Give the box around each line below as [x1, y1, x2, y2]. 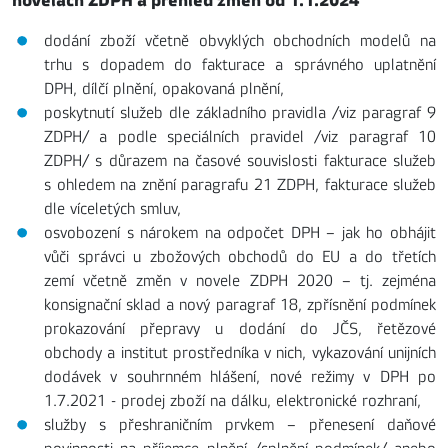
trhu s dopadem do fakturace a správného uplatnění [44, 55, 436, 74]
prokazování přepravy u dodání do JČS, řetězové [44, 319, 436, 338]
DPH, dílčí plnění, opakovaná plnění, [44, 79, 284, 98]
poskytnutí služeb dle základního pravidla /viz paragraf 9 [44, 103, 436, 122]
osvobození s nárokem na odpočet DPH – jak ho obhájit [44, 223, 436, 242]
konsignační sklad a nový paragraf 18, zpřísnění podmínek [44, 295, 436, 314]
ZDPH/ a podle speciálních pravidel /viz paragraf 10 [44, 127, 436, 146]
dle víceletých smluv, [44, 199, 181, 218]
